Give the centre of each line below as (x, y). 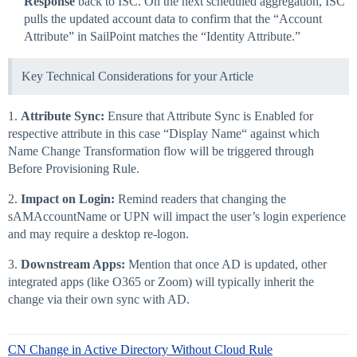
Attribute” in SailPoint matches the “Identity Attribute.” (162, 37)
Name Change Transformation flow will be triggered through (161, 151)
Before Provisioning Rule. (74, 169)
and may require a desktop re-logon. (98, 234)
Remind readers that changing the (200, 199)
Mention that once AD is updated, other (226, 265)
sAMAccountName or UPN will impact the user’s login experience (177, 217)
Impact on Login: (68, 199)
